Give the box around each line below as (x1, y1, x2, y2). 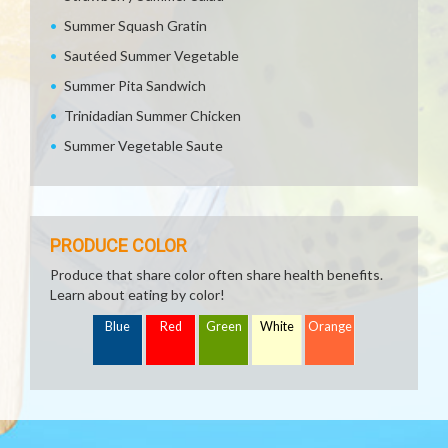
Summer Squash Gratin (64, 17, 207, 34)
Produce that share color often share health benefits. (50, 266, 383, 283)
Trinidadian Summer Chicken (64, 107, 241, 124)
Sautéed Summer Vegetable (64, 47, 239, 64)
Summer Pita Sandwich (64, 77, 206, 94)
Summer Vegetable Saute (64, 137, 223, 154)
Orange (308, 319, 352, 334)
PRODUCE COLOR (50, 235, 187, 256)
